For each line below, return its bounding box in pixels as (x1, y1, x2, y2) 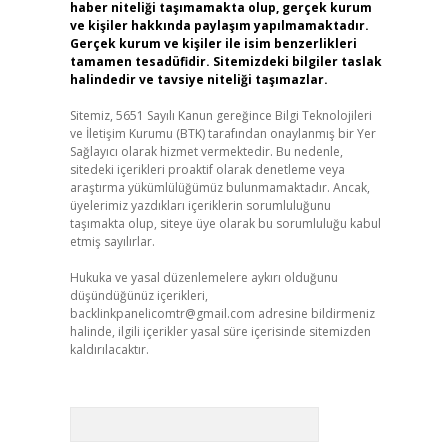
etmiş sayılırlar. (69, 233, 155, 250)
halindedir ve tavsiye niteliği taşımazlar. (69, 71, 328, 88)
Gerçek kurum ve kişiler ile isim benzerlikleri (69, 35, 357, 52)
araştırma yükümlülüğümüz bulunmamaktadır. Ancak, (69, 179, 370, 196)
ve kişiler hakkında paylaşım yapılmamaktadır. (69, 17, 369, 34)
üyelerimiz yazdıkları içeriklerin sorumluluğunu (69, 197, 331, 214)
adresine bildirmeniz (254, 305, 375, 322)
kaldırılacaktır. (69, 341, 149, 358)
